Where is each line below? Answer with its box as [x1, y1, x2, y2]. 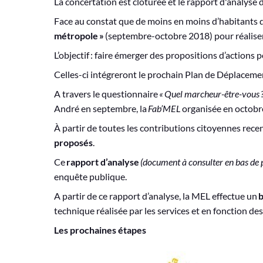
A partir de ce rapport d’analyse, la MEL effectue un [54, 190, 258, 201]
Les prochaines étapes [54, 224, 146, 235]
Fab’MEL [148, 103, 181, 114]
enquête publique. [54, 171, 129, 182]
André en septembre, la [54, 103, 148, 114]
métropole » [54, 30, 104, 41]
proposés [54, 137, 93, 148]
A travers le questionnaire [54, 88, 159, 99]
